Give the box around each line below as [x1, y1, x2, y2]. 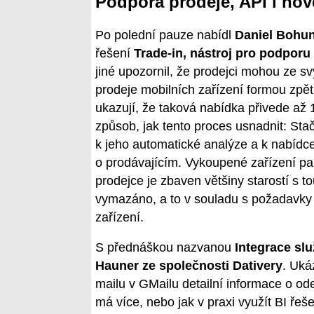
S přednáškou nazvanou [95, 240, 235, 255]
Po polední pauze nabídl [95, 27, 235, 42]
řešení [95, 46, 134, 60]
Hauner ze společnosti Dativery [95, 259, 282, 273]
